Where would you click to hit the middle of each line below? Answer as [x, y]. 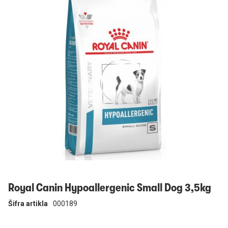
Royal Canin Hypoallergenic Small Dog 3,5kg [110, 188]
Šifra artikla [28, 204]
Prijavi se [27, 14]
